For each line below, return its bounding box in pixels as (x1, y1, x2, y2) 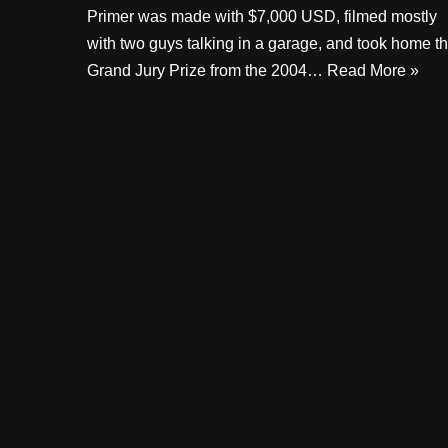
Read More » (327, 62, 419, 80)
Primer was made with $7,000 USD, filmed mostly (87, 8, 437, 26)
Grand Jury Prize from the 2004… (87, 62, 327, 80)
